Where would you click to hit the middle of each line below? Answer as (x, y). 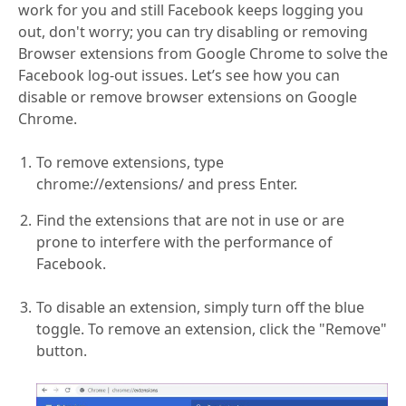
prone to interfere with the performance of (184, 242)
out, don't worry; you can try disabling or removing (193, 31)
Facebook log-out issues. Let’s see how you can (179, 75)
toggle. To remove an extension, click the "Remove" (212, 329)
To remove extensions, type (130, 162)
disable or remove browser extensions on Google (188, 97)
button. (62, 350)
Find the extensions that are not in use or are (190, 220)
